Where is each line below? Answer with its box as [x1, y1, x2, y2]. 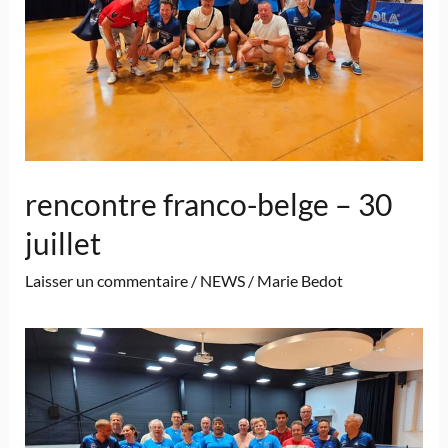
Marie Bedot [256, 270, 343, 290]
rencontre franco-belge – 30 [24, 185, 392, 222]
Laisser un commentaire [24, 270, 188, 290]
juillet [24, 224, 101, 261]
